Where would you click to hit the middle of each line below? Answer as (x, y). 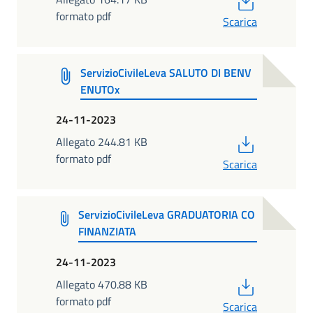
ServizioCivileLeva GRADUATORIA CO (167, 215)
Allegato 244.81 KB (102, 142)
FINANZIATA (108, 232)
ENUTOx (100, 89)
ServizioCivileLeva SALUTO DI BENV (166, 72)
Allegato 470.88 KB (102, 284)
